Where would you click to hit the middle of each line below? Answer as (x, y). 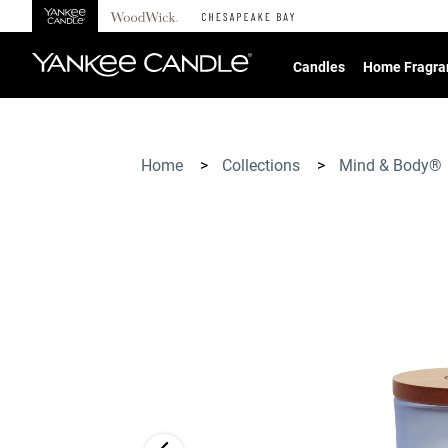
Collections (263, 165)
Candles (318, 67)
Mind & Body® (392, 165)
